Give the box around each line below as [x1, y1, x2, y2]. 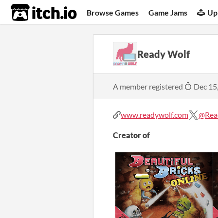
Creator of [113, 130, 150, 140]
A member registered [113, 81, 184, 91]
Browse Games [87, 7, 139, 17]
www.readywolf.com [121, 110, 188, 119]
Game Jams [148, 7, 188, 17]
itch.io [10, 3, 53, 22]
